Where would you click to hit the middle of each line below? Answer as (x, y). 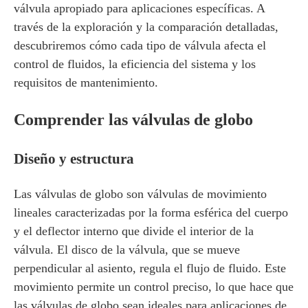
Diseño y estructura (74, 159)
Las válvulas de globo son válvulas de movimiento (140, 194)
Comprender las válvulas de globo (133, 120)
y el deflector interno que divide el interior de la (134, 231)
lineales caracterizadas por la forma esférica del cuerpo (151, 212)
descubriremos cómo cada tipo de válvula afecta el (140, 45)
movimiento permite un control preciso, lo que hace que (154, 287)
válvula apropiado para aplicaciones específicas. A (139, 8)
